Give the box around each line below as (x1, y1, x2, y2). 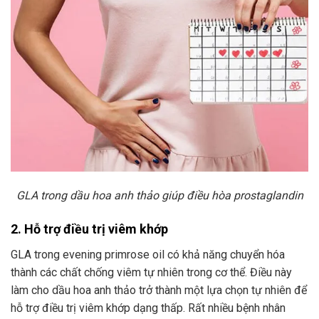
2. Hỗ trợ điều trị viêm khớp (11, 221, 168, 236)
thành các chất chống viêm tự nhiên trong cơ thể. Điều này (11, 265, 292, 279)
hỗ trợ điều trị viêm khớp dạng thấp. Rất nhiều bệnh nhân (11, 300, 286, 315)
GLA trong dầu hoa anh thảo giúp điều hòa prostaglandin (16, 188, 303, 202)
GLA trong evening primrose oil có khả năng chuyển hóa (11, 247, 285, 261)
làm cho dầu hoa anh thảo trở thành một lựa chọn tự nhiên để (11, 283, 307, 297)
